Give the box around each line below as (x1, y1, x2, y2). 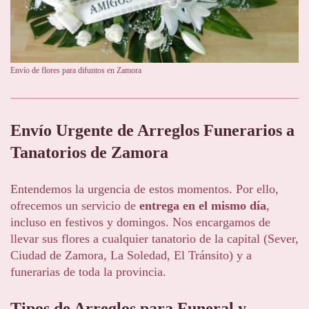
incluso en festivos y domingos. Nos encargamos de (10, 215, 270, 229)
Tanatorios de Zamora (10, 143, 168, 161)
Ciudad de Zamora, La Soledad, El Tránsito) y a (10, 248, 252, 262)
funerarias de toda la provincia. (10, 264, 166, 279)
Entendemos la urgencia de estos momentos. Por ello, (10, 181, 279, 196)
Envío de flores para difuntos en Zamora (10, 65, 141, 75)
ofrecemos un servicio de (10, 198, 139, 212)
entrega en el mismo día (139, 198, 266, 212)
